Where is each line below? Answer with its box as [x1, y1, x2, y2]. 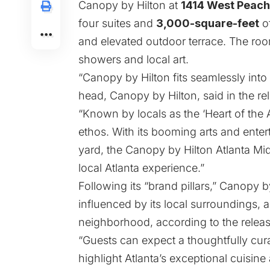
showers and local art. [78, 52, 189, 66]
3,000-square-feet [156, 16, 259, 30]
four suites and [78, 16, 156, 30]
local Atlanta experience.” [78, 161, 204, 174]
